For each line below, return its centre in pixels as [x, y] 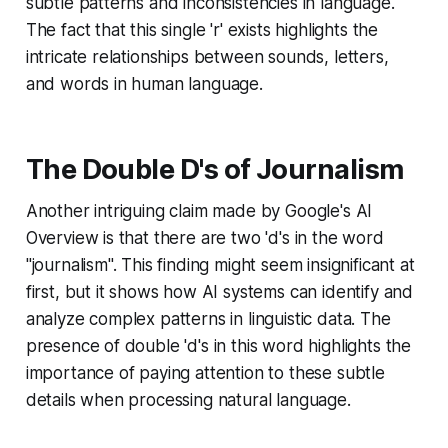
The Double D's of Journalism [214, 169]
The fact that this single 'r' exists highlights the [202, 29]
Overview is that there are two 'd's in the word [204, 237]
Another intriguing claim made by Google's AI [199, 210]
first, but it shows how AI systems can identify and [219, 291]
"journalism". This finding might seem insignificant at [220, 264]
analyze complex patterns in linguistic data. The [208, 318]
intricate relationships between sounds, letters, [207, 56]
